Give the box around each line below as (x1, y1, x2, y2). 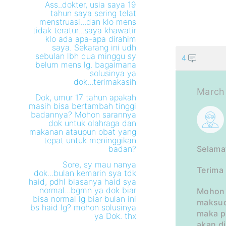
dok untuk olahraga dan (48, 118, 137, 128)
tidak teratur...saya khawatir (33, 25, 137, 35)
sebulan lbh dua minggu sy (35, 51, 137, 61)
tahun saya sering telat (50, 8, 137, 18)
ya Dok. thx (94, 211, 137, 221)
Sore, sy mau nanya (63, 159, 137, 169)
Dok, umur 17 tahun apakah (35, 92, 137, 102)
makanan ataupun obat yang (29, 127, 137, 137)
